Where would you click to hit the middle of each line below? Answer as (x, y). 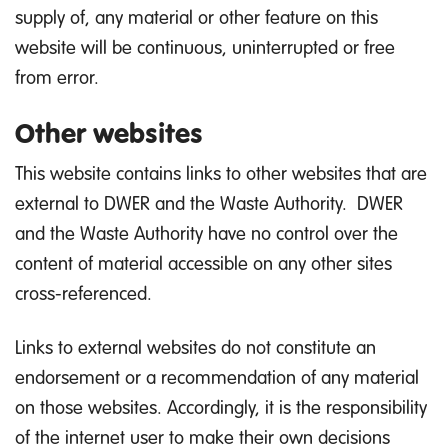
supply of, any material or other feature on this (196, 16)
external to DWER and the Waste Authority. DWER (209, 202)
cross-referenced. (83, 292)
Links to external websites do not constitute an (195, 346)
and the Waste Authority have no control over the (206, 232)
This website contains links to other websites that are (221, 172)
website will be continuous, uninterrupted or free (205, 46)
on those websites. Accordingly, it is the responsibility (221, 406)
